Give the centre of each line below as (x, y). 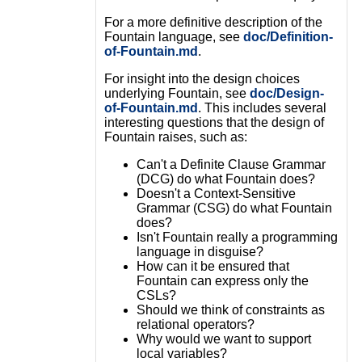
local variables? (181, 353)
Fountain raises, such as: (175, 137)
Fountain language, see (173, 36)
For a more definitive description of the (213, 22)
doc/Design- (286, 93)
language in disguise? (200, 251)
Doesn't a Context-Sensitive (216, 193)
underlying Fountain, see (177, 93)
